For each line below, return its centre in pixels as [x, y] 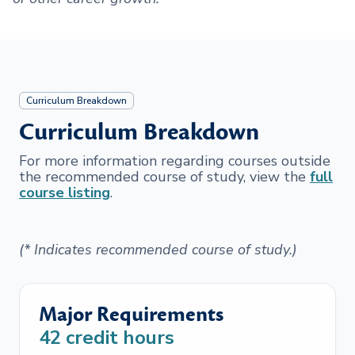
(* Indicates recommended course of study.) [158, 250]
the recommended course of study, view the [164, 177]
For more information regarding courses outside [175, 161]
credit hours [118, 338]
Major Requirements [131, 315]
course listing [65, 193]
